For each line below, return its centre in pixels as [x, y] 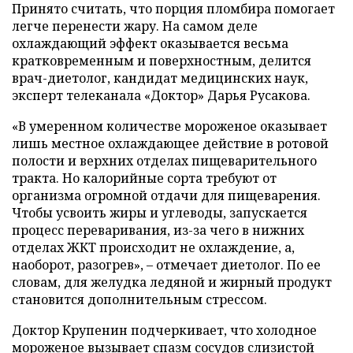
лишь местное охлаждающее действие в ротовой [170, 144]
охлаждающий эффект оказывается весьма [150, 44]
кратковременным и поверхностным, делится [162, 61]
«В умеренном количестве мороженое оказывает [169, 126]
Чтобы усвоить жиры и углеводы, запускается [160, 213]
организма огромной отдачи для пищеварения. [166, 196]
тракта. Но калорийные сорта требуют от [144, 178]
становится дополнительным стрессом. [139, 300]
